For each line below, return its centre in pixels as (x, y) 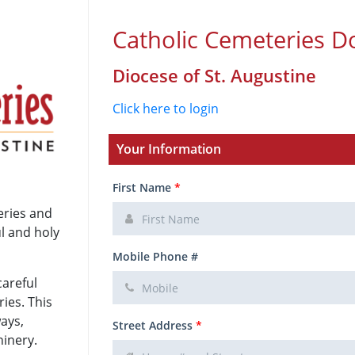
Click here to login (166, 109)
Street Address (154, 325)
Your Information (169, 149)
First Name (143, 187)
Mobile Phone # (155, 256)
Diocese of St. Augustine (214, 76)
